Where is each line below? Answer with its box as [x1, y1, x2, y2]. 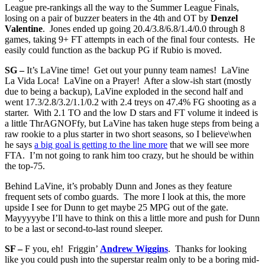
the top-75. [5, 160, 45, 171]
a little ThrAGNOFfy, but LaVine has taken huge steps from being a [5, 118, 259, 128]
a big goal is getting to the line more [34, 139, 167, 150]
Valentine [5, 23, 43, 34]
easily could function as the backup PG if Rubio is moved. [5, 44, 222, 55]
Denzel [211, 12, 238, 23]
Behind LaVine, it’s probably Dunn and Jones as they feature [5, 180, 232, 191]
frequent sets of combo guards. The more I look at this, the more [5, 191, 245, 202]
